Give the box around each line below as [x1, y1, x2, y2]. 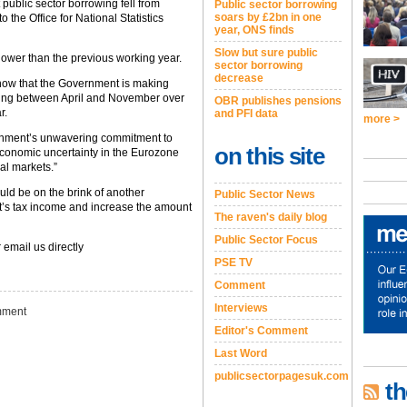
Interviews [214, 302, 268, 314]
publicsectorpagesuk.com [214, 370, 349, 382]
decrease [214, 72, 263, 84]
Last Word [214, 347, 267, 360]
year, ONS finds [214, 24, 294, 36]
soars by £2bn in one [214, 11, 322, 24]
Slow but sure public [214, 46, 318, 59]
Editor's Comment [214, 324, 308, 337]
